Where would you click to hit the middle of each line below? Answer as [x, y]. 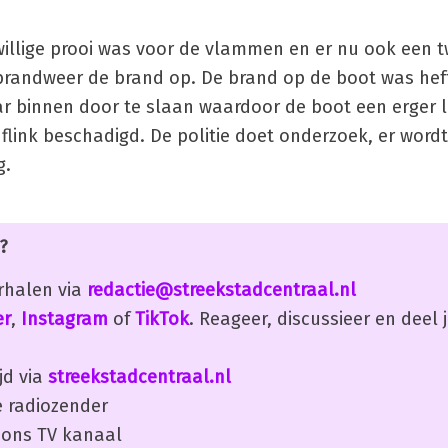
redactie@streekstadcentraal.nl [221, 289]
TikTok [162, 318]
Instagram [64, 318]
